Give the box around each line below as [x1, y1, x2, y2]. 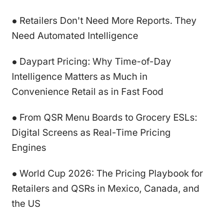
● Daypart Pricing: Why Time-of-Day [12, 55, 171, 67]
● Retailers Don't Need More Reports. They [12, 15, 197, 26]
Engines [12, 142, 46, 153]
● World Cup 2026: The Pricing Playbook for [12, 167, 203, 179]
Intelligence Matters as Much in [12, 71, 147, 82]
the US [12, 198, 40, 209]
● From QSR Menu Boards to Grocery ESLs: [12, 111, 197, 123]
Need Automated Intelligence [12, 30, 138, 41]
